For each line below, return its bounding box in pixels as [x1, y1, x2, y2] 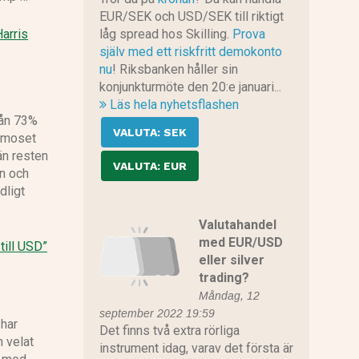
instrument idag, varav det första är [99, 341, 293, 357]
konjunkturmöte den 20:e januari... [99, 79, 281, 95]
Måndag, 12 [198, 289, 260, 303]
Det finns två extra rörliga [99, 323, 240, 339]
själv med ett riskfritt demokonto [99, 44, 282, 60]
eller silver [198, 252, 264, 268]
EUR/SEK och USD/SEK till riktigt [99, 9, 284, 25]
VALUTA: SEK [112, 126, 187, 139]
